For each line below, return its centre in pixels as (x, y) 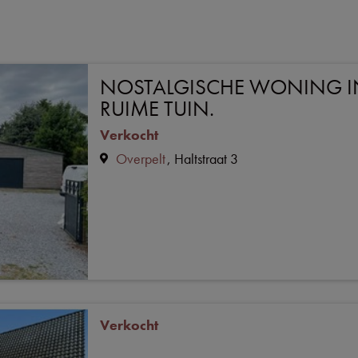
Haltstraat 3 (206, 159)
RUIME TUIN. (157, 108)
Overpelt (141, 159)
